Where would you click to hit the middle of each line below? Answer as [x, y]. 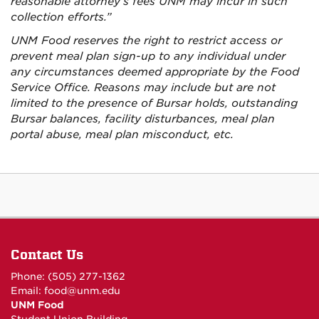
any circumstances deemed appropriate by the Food [155, 72]
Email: [27, 291]
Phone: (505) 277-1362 [68, 276]
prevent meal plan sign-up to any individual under [148, 56]
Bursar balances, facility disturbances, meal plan [143, 119]
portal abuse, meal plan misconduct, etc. [122, 135]
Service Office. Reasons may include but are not [143, 88]
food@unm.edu [82, 291]
